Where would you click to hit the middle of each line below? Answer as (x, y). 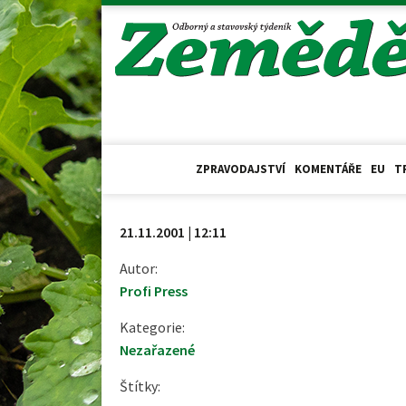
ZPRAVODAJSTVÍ (241, 169)
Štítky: (140, 386)
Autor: (139, 268)
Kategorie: (152, 327)
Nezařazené (157, 349)
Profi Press (154, 290)
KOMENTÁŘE (328, 169)
